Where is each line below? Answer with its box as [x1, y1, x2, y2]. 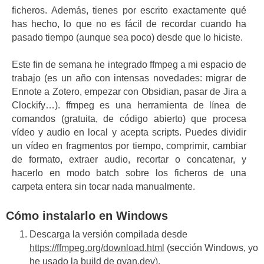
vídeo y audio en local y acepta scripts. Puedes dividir [12, 127, 246, 137]
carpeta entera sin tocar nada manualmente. [12, 181, 195, 192]
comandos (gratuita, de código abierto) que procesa [12, 113, 246, 124]
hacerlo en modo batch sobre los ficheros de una [12, 167, 246, 178]
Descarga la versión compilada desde [29, 229, 187, 240]
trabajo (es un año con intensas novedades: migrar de [12, 72, 246, 83]
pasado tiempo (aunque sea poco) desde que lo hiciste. [12, 32, 243, 42]
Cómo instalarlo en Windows [6, 209, 168, 223]
